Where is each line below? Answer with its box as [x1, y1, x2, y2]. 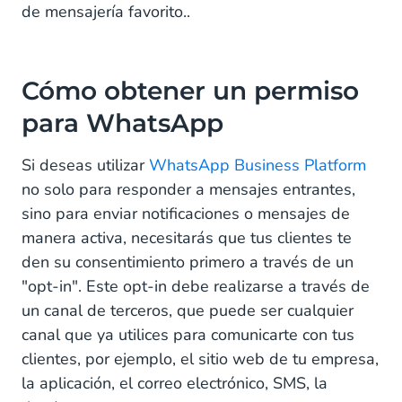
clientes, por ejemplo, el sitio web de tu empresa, [22, 347, 379, 370]
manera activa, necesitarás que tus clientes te [22, 226, 352, 249]
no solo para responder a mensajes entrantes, [22, 178, 355, 200]
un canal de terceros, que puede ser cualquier [22, 299, 354, 321]
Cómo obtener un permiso [22, 74, 359, 106]
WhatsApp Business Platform [149, 153, 366, 176]
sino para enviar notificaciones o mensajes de [22, 202, 350, 224]
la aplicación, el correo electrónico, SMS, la [22, 371, 328, 394]
